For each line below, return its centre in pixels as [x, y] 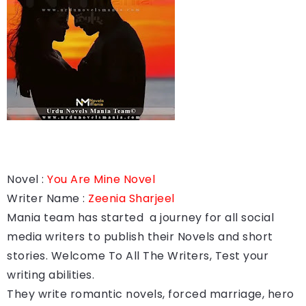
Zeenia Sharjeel [131, 198]
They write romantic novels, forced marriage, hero [151, 294]
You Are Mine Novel [101, 179]
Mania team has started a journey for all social [140, 217]
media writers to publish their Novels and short [140, 236]
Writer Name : [47, 198]
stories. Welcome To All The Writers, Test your [138, 255]
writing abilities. [51, 275]
